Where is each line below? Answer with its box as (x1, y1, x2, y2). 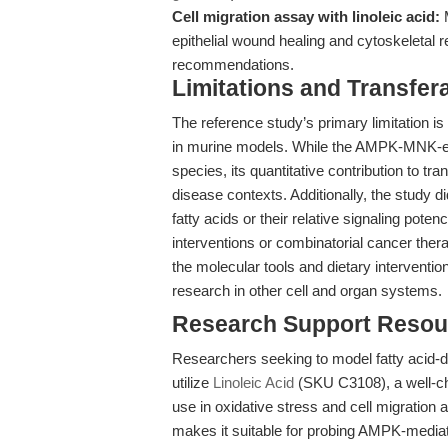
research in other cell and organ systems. (172, 282, 442, 299)
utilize (172, 374, 213, 391)
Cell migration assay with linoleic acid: (172, 8, 440, 25)
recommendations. (172, 56, 294, 73)
